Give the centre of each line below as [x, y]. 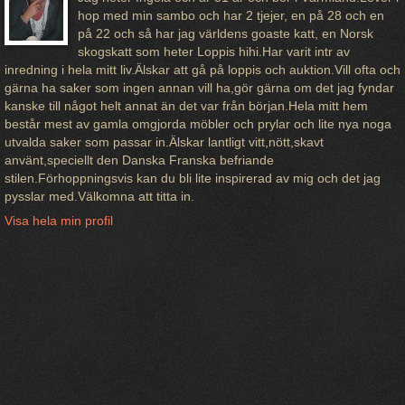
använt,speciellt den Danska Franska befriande [139, 160]
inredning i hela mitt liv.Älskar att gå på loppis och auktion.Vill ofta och [202, 69]
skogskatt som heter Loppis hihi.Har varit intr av [213, 51]
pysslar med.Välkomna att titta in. [99, 196]
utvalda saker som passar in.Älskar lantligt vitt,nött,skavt [164, 141]
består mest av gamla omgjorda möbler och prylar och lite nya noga [198, 123]
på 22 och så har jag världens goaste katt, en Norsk [225, 33]
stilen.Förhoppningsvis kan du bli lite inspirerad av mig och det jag [193, 178]
